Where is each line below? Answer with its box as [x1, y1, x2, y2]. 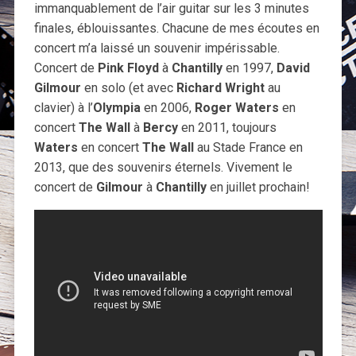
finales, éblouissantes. [33, 20, 162, 36]
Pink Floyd [97, 60, 159, 75]
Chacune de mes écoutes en [161, 20, 319, 36]
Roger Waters [194, 99, 279, 115]
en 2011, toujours [177, 119, 277, 135]
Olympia [92, 99, 141, 115]
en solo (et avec [80, 79, 176, 95]
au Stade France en [193, 139, 303, 155]
